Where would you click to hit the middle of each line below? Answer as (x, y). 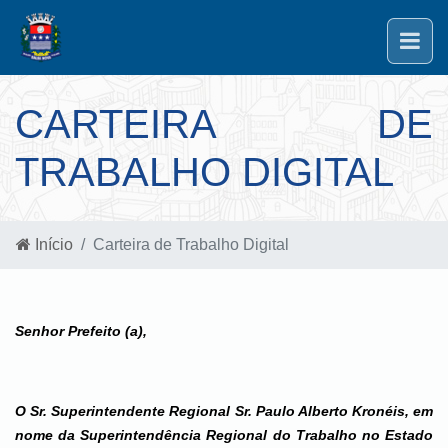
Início (52, 244)
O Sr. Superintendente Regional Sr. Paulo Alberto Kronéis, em (224, 411)
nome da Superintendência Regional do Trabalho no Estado (224, 435)
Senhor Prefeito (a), (81, 331)
